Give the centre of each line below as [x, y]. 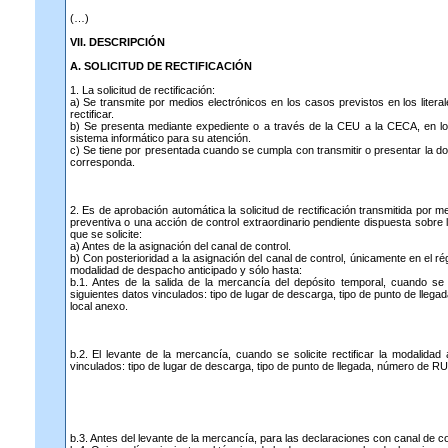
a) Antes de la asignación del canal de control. [180, 246]
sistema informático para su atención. [160, 138]
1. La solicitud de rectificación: [142, 90]
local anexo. [98, 306]
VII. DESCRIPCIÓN [117, 42]
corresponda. [102, 162]
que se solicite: [105, 234]
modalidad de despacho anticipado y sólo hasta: [185, 270]
